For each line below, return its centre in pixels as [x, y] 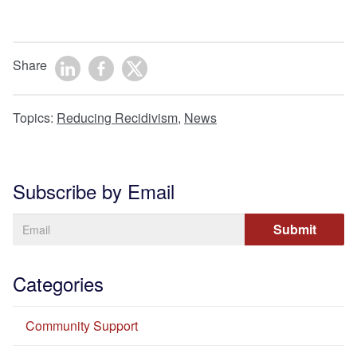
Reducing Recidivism [117, 118]
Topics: [35, 118]
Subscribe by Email [94, 191]
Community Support [82, 326]
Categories [58, 284]
